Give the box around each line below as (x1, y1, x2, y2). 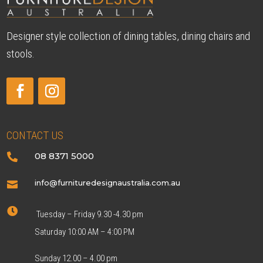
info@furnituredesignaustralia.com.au (34, 178, 180, 188)
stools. (6, 47, 35, 61)
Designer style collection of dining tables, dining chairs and (6, 29, 251, 43)
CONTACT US (6, 129, 64, 143)
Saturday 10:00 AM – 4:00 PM (34, 227, 136, 238)
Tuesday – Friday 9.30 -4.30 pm (34, 209, 143, 220)
